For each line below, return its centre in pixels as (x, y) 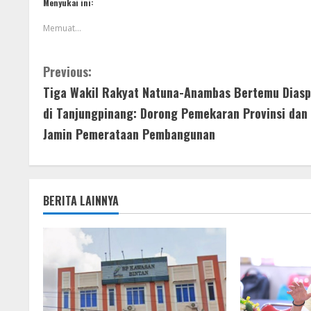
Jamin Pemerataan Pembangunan (129, 134)
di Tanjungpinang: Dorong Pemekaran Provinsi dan (175, 113)
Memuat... (62, 28)
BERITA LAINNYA (81, 200)
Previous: (67, 71)
